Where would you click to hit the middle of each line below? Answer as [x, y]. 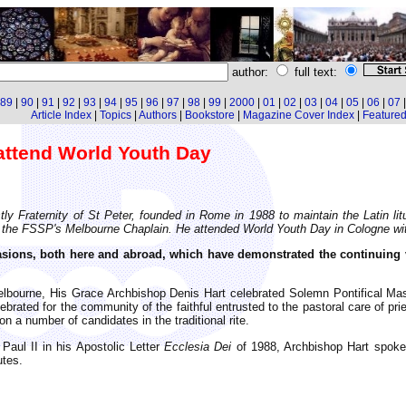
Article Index [61, 115]
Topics [115, 115]
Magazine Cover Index [298, 115]
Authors [157, 115]
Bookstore [209, 115]
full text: [315, 72]
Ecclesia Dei [198, 346]
